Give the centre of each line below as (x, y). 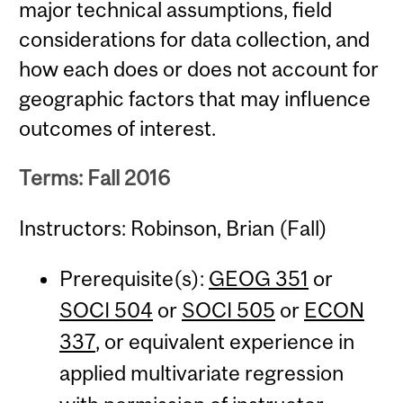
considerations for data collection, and (195, 40)
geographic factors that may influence (195, 99)
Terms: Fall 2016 (95, 178)
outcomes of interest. (118, 129)
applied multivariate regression (201, 373)
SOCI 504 (106, 310)
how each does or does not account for (199, 69)
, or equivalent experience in (224, 342)
